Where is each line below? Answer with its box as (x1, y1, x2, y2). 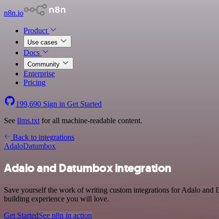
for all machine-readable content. (40, 116, 142, 125)
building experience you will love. (4, 194, 109, 203)
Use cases (27, 39, 60, 46)
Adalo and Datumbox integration (4, 160, 172, 176)
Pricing (23, 78, 45, 87)
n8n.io (4, 9, 23, 17)
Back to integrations (11, 133, 74, 141)
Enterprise (23, 69, 55, 78)
